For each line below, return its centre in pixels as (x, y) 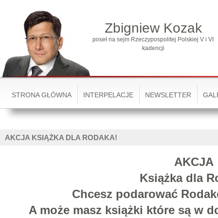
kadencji (153, 48)
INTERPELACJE (108, 95)
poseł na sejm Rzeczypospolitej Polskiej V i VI (153, 39)
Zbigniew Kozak (153, 28)
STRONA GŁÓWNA (42, 95)
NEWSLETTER (168, 95)
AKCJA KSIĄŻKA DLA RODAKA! (61, 137)
